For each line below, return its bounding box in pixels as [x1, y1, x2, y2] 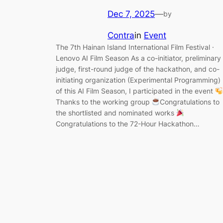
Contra [108, 30, 134, 41]
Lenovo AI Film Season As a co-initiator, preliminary [56, 54, 221, 63]
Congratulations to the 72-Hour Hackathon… [56, 119, 200, 128]
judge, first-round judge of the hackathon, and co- [56, 65, 220, 74]
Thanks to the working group [56, 98, 152, 107]
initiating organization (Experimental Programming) [56, 76, 221, 85]
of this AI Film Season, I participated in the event [56, 87, 215, 96]
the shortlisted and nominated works [56, 109, 176, 117]
